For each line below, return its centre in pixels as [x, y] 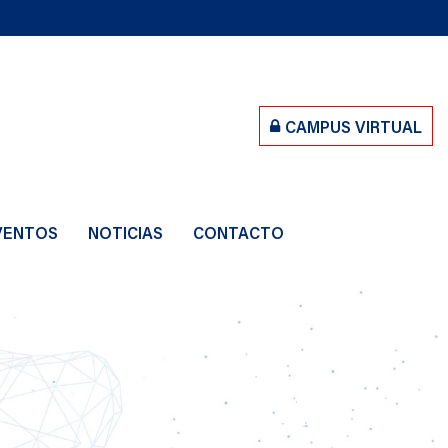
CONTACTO [238, 232]
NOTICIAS [125, 232]
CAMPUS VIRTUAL [353, 126]
